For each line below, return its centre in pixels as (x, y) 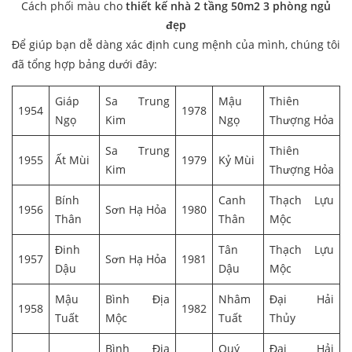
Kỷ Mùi (236, 160)
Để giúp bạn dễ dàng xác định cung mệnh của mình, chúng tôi (176, 45)
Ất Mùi (72, 160)
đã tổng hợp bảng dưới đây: (84, 64)
